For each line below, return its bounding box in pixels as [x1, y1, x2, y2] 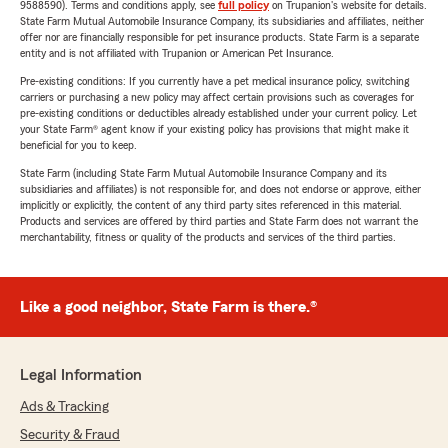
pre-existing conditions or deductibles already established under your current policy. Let [20, 107, 417, 119]
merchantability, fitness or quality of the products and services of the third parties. [20, 231, 396, 243]
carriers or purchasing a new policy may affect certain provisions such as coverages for [20, 91, 414, 103]
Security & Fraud [20, 428, 120, 442]
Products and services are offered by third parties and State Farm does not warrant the [20, 215, 418, 227]
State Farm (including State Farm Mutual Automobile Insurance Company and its [20, 167, 387, 179]
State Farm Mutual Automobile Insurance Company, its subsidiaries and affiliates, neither [20, 15, 424, 27]
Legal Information [20, 367, 142, 383]
